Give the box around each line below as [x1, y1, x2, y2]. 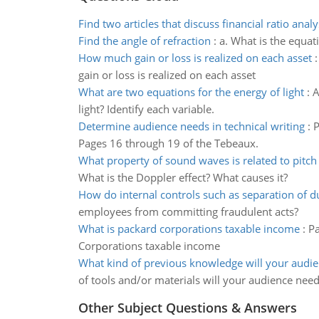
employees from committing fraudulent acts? [78, 204, 298, 219]
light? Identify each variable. [78, 102, 214, 116]
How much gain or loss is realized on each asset [78, 51, 312, 65]
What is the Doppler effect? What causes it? [78, 170, 288, 184]
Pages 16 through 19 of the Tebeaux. [78, 136, 258, 150]
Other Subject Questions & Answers [78, 299, 297, 316]
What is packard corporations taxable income [78, 221, 300, 236]
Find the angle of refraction [78, 33, 211, 48]
